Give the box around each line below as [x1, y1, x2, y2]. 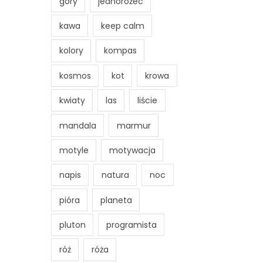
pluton [59, 219, 86, 231]
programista [106, 219, 157, 231]
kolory [59, 45, 83, 57]
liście [137, 95, 157, 107]
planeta [100, 194, 132, 206]
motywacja [109, 144, 156, 156]
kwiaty [59, 95, 85, 107]
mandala [59, 119, 96, 131]
